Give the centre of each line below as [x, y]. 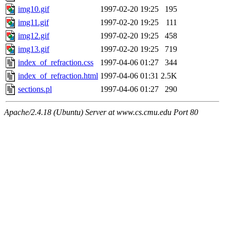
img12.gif [34, 36]
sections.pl [35, 89]
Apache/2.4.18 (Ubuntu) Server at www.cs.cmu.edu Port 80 [101, 112]
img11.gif [33, 23]
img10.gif [34, 9]
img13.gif [34, 49]
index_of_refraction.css [56, 63]
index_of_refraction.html [58, 76]
